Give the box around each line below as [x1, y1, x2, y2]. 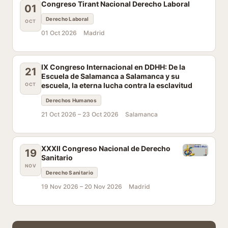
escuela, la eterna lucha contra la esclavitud [41, 81, 192, 90]
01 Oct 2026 [41, 29, 77, 37]
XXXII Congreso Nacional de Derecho [41, 144, 170, 153]
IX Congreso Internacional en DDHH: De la [41, 63, 185, 71]
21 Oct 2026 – [41, 110, 82, 118]
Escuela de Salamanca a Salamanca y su [41, 72, 180, 80]
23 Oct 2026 [82, 110, 119, 118]
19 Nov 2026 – [41, 183, 84, 190]
